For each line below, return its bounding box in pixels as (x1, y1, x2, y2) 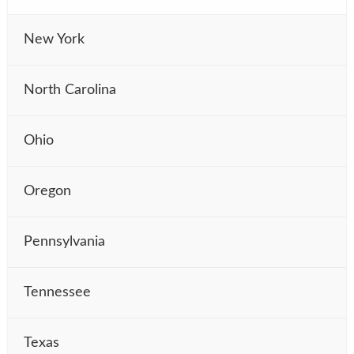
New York (24, 32, 85, 47)
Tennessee (24, 284, 91, 299)
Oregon (24, 183, 71, 198)
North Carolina (24, 82, 116, 97)
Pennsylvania (24, 234, 105, 249)
